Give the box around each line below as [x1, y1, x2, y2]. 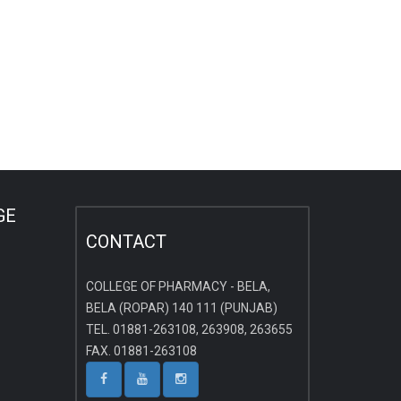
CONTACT [85, 231, 166, 252]
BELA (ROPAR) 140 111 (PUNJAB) [85, 301, 277, 315]
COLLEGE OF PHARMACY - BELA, [85, 279, 270, 294]
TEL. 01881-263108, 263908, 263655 [85, 322, 293, 337]
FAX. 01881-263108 [85, 344, 197, 358]
